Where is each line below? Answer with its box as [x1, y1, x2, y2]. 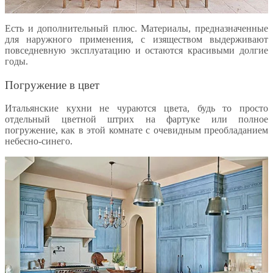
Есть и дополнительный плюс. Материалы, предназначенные [5, 23, 268, 34]
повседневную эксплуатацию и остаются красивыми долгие [5, 45, 268, 55]
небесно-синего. [5, 136, 73, 147]
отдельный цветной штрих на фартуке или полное [5, 114, 268, 125]
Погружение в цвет [5, 78, 99, 91]
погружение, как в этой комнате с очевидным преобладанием [5, 125, 268, 136]
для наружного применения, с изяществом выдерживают [5, 34, 268, 44]
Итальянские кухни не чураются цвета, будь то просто [5, 103, 268, 114]
